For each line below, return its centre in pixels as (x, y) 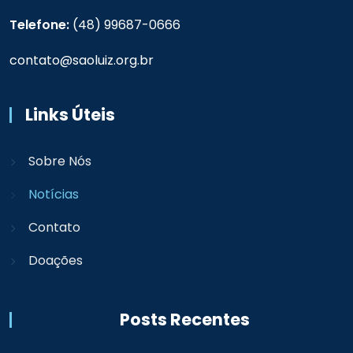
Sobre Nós (60, 161)
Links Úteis (70, 115)
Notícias (54, 194)
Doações (56, 260)
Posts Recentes (184, 320)
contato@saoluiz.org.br (82, 60)
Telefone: (39, 25)
